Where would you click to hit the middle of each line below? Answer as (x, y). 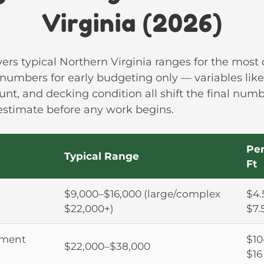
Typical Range (102, 156)
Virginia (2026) (132, 23)
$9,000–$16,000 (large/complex (142, 193)
